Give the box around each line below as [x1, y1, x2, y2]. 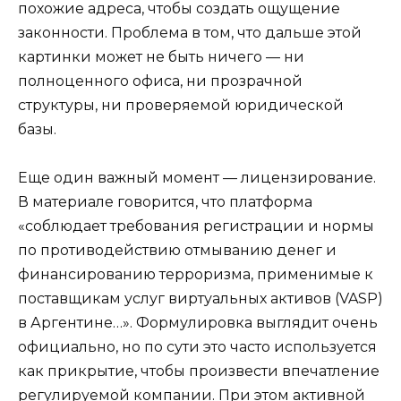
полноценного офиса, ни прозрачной [18, 73, 303, 90]
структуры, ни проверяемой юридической [18, 97, 344, 115]
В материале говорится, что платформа [18, 193, 312, 211]
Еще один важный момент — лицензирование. [18, 169, 376, 187]
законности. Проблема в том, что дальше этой [18, 24, 362, 42]
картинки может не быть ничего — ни [18, 48, 304, 66]
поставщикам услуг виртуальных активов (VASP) [18, 290, 383, 308]
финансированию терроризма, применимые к [18, 266, 373, 284]
